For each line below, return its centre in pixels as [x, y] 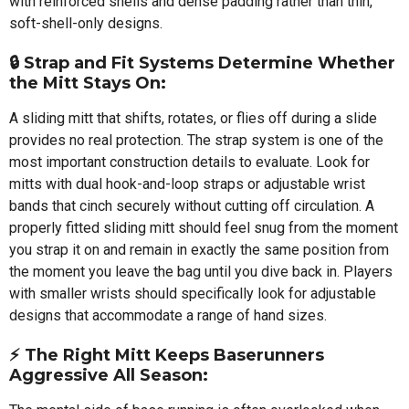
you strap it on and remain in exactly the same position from [199, 249]
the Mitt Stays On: [88, 83]
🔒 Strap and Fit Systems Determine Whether [202, 63]
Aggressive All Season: [109, 375]
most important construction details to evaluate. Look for [189, 162]
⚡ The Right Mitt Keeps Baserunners [167, 355]
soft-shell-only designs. [86, 23]
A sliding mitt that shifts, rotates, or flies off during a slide [193, 118]
